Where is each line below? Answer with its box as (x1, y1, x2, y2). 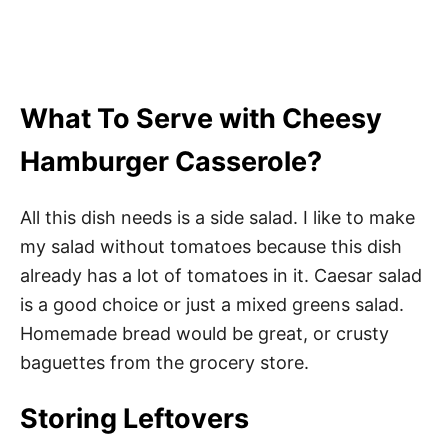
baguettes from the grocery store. (20, 352, 309, 374)
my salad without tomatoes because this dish (20, 236, 402, 258)
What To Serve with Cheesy (20, 102, 382, 136)
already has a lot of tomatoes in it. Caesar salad (20, 265, 422, 287)
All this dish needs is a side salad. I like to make (20, 207, 415, 229)
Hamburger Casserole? (20, 145, 322, 179)
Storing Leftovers (20, 402, 249, 436)
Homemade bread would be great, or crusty (20, 323, 389, 345)
